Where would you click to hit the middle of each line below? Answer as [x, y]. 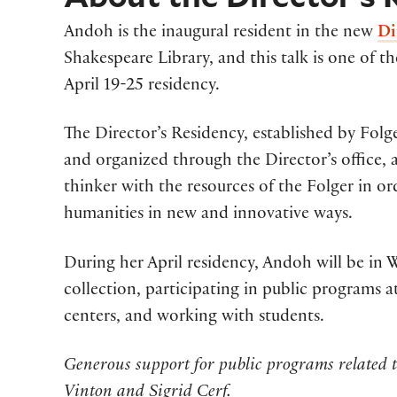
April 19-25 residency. [142, 87]
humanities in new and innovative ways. [209, 216]
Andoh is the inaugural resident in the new [221, 34]
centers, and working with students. [195, 318]
